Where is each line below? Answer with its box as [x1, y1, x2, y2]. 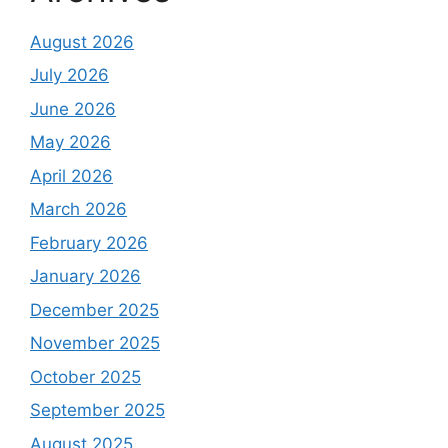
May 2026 [30, 132, 111, 153]
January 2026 [30, 266, 141, 287]
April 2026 [30, 165, 113, 186]
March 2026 [30, 199, 127, 220]
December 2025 [30, 299, 159, 320]
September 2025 [30, 400, 165, 421]
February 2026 [30, 232, 148, 253]
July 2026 [30, 65, 109, 86]
